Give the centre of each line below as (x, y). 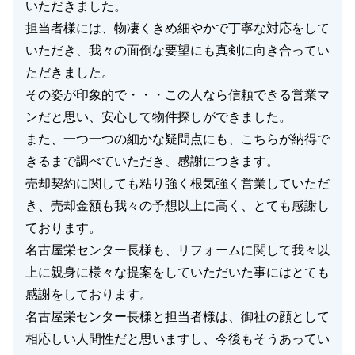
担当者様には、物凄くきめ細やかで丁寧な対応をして (177, 28)
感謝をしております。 (89, 294)
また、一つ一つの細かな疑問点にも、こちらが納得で (177, 139)
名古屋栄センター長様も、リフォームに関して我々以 (177, 250)
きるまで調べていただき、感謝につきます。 (152, 161)
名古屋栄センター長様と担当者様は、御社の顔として (177, 317)
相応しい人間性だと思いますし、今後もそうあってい (177, 339)
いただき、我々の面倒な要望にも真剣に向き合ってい (177, 50)
